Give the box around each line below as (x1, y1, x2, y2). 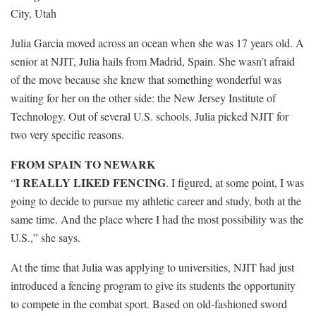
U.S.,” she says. (11, 229, 80, 245)
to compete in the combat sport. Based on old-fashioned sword (11, 296, 287, 311)
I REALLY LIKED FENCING (16, 174, 166, 190)
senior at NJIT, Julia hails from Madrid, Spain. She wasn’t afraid (11, 53, 295, 68)
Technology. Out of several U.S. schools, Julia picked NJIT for (11, 108, 288, 123)
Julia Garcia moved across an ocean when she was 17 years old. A (11, 35, 304, 50)
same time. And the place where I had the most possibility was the (11, 211, 303, 226)
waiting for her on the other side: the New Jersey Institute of (11, 90, 276, 105)
